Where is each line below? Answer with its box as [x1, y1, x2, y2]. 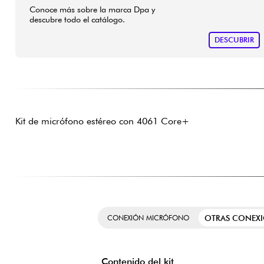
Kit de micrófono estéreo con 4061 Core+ [15, 115, 189, 127]
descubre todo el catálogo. [29, 14, 125, 24]
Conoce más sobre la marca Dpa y [29, 4, 155, 14]
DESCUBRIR [214, 35, 254, 45]
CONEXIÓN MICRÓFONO [107, 213, 189, 223]
